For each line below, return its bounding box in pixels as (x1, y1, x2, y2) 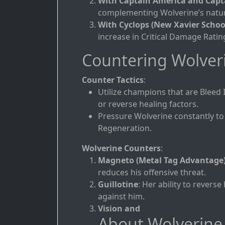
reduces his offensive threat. (98, 167, 206, 178)
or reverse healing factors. (98, 98, 198, 110)
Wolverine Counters (82, 143, 161, 154)
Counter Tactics (82, 74, 144, 86)
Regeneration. (98, 123, 152, 134)
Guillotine (98, 179, 138, 190)
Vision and (98, 203, 140, 214)
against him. (98, 191, 145, 202)
